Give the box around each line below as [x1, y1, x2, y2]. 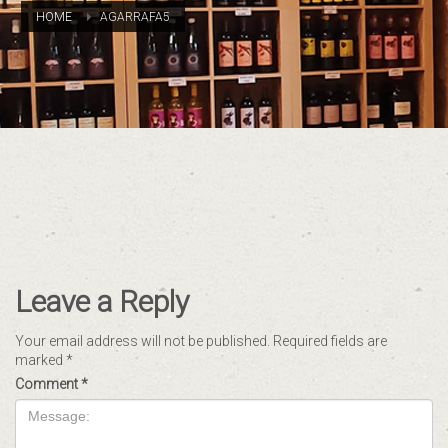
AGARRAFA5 [100, 10, 170, 24]
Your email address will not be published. [15, 333, 270, 349]
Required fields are [273, 333, 387, 349]
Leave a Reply [15, 284, 189, 319]
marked [15, 352, 66, 368]
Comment [15, 376, 81, 392]
